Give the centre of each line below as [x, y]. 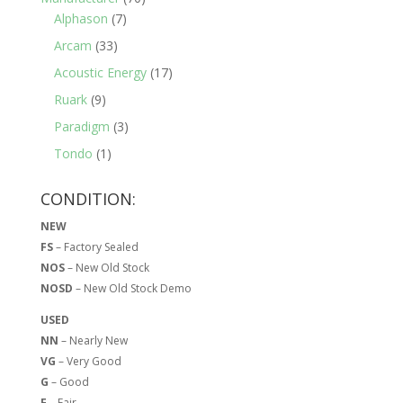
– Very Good [88, 362]
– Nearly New [93, 341]
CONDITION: [88, 199]
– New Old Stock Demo [132, 289]
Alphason [81, 19]
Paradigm [81, 127]
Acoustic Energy [100, 73]
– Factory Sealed [95, 247]
